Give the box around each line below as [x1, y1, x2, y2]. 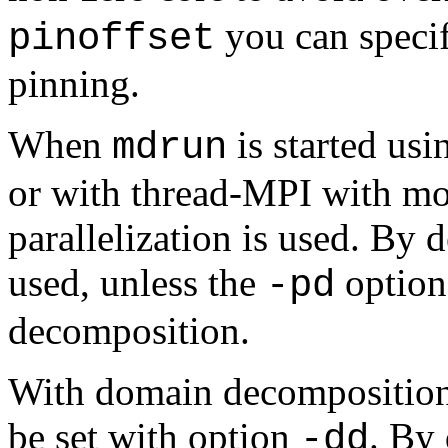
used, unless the [8, 261, 266, 304]
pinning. [8, 62, 140, 105]
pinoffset [8, 16, 215, 61]
